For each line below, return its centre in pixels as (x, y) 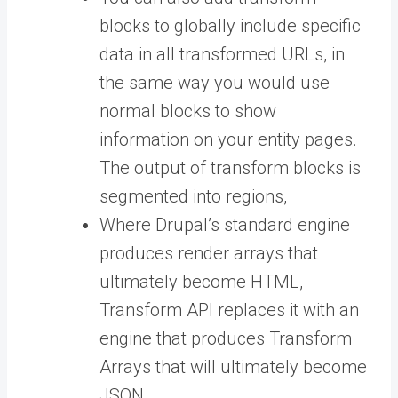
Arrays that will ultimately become (233, 367)
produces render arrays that (209, 253)
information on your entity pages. (228, 139)
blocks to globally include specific (230, 26)
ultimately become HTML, (201, 282)
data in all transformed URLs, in (222, 54)
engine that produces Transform (226, 338)
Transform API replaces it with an (229, 310)
